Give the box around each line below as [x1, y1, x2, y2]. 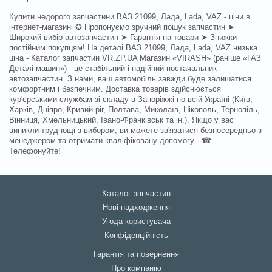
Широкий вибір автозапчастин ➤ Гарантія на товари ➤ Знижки [9, 33, 237, 42]
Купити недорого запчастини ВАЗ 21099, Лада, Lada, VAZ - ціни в [9, 12, 250, 21]
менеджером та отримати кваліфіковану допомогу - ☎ [9, 136, 211, 145]
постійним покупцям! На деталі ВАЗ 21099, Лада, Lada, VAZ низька [9, 43, 257, 52]
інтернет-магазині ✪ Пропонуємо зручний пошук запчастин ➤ [9, 22, 234, 32]
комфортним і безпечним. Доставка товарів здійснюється [9, 84, 221, 93]
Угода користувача [101, 217, 171, 226]
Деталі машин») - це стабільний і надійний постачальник [9, 64, 217, 73]
